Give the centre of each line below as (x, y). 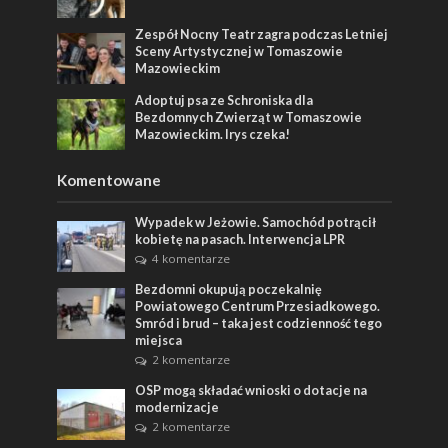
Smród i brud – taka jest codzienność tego (259, 323)
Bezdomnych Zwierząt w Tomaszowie (249, 117)
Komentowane (108, 179)
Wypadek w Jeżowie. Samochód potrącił (256, 222)
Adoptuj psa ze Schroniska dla (224, 100)
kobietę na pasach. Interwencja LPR (240, 239)
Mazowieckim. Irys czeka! (213, 134)
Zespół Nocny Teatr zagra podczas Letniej (262, 34)
